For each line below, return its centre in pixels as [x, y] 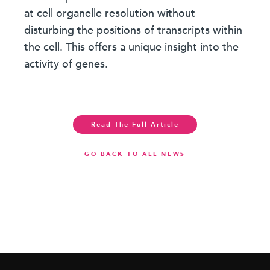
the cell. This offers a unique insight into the [132, 47]
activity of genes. [66, 64]
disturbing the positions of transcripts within [133, 30]
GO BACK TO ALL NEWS [135, 154]
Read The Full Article [135, 124]
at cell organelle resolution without [110, 14]
